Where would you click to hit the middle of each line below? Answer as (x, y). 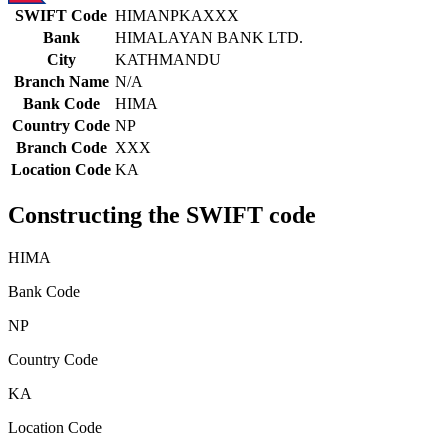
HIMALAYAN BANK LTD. (209, 38)
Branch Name (61, 82)
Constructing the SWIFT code (162, 215)
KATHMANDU (168, 60)
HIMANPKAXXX (177, 16)
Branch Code (61, 148)
